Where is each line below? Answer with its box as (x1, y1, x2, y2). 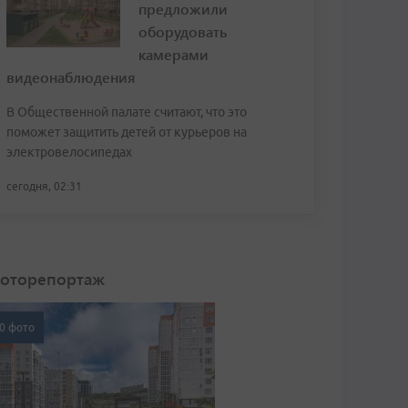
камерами (138, 45, 209, 64)
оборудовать (138, 22, 227, 41)
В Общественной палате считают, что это (6, 105, 247, 119)
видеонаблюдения (6, 67, 136, 87)
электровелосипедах (6, 145, 132, 159)
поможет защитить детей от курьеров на (6, 125, 247, 139)
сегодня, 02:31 (6, 180, 82, 192)
